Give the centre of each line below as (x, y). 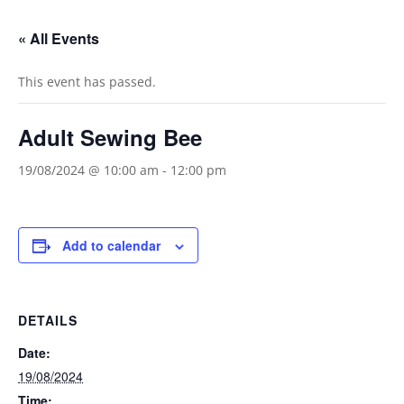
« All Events (59, 38)
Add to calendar (111, 245)
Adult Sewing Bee (110, 137)
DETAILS (48, 320)
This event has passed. (87, 82)
